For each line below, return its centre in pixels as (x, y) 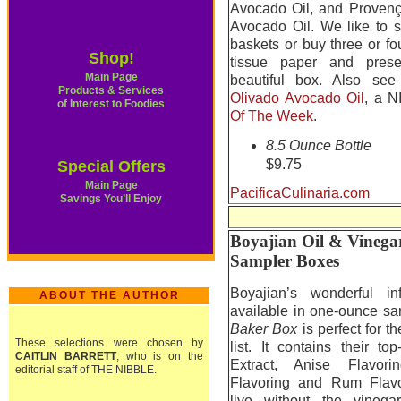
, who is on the (160, 356)
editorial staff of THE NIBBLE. (86, 370)
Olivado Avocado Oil (297, 98)
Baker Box (266, 329)
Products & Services (111, 90)
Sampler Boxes (285, 261)
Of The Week (272, 116)
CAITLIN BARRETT (66, 356)
